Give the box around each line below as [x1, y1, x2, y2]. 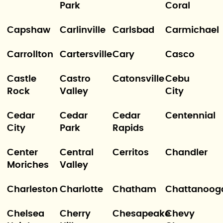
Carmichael [165, 26, 220, 35]
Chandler [165, 148, 208, 157]
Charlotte [59, 185, 103, 194]
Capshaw [6, 26, 50, 35]
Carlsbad [112, 26, 154, 35]
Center [6, 148, 38, 157]
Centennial [165, 111, 216, 120]
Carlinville [59, 26, 106, 35]
